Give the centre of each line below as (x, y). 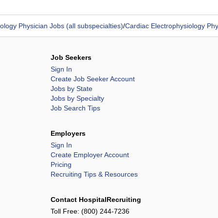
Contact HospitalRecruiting (96, 200)
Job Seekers (71, 57)
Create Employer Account (90, 155)
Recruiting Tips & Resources (94, 174)
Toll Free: (66, 211)
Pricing (61, 164)
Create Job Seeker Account (93, 79)
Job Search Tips (75, 108)
